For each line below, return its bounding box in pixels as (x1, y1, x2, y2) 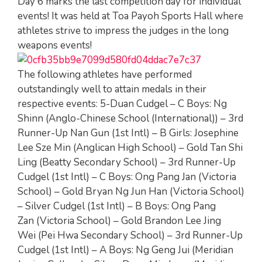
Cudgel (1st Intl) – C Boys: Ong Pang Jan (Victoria (18, 170, 236, 184)
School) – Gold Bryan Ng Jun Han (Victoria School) (18, 185, 244, 198)
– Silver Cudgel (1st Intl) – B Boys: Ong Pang (18, 199, 216, 213)
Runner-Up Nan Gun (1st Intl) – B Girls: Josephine (18, 126, 239, 140)
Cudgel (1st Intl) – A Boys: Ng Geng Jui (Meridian (18, 243, 233, 257)
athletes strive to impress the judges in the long (18, 24, 229, 37)
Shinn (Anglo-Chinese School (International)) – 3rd (18, 112, 243, 125)
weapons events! (18, 39, 92, 52)
